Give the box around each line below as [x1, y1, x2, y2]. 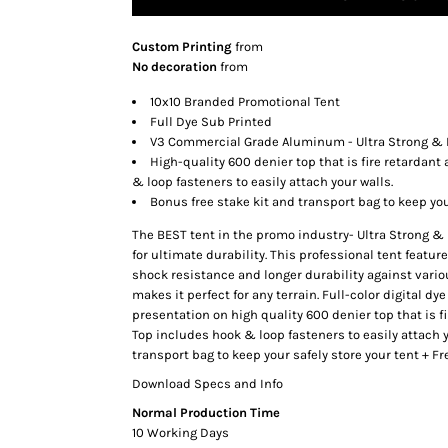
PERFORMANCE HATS [12, 240, 162, 259]
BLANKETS [12, 408, 86, 427]
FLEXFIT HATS [12, 44, 107, 63]
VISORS [12, 184, 65, 203]
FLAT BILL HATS [12, 72, 116, 91]
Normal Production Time [132, 405, 280, 421]
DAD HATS [12, 100, 84, 119]
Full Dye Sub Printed [150, 114, 272, 129]
